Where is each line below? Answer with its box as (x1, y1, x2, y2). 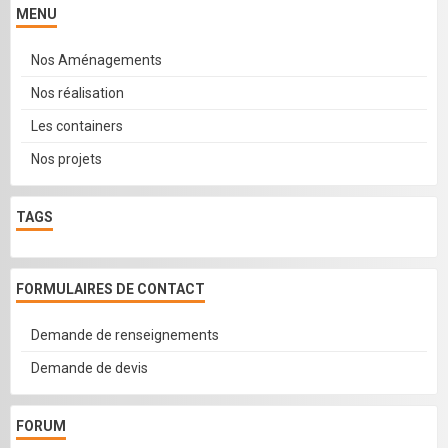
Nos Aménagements (31, 52, 162, 68)
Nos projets (31, 151, 102, 167)
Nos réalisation (31, 85, 124, 101)
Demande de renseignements (31, 327, 219, 343)
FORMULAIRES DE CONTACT (16, 281, 205, 297)
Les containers (31, 118, 123, 134)
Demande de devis (31, 360, 148, 376)
